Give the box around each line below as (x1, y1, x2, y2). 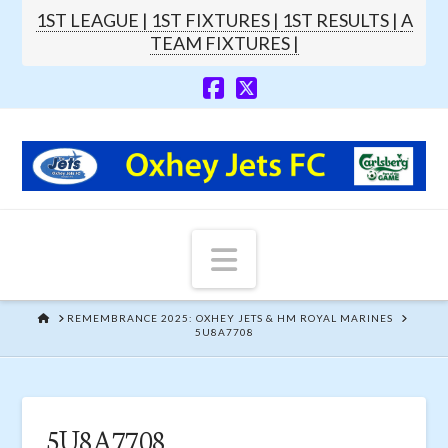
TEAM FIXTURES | (149, 31, 299, 54)
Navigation (236, 239, 381, 276)
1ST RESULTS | (281, 8, 401, 31)
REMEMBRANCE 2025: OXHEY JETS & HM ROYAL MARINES (67, 312, 393, 325)
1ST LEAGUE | (35, 8, 151, 31)
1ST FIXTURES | (150, 8, 282, 31)
